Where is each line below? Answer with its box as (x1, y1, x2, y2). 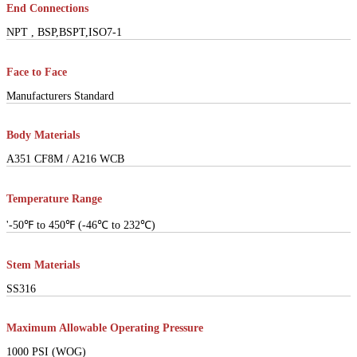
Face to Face (6, 65, 67, 78)
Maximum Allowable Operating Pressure (6, 322, 203, 335)
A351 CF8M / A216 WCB (6, 153, 124, 166)
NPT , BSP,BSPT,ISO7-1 (6, 26, 122, 39)
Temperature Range (6, 193, 102, 206)
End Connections (6, 2, 88, 15)
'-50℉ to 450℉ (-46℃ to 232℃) (6, 219, 155, 232)
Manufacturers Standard (6, 89, 114, 102)
